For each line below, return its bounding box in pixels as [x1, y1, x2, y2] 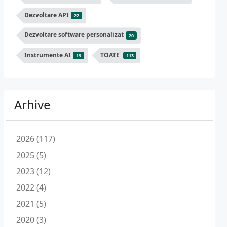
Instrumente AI [24, 50, 71, 59]
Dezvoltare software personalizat [24, 30, 124, 40]
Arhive [14, 96, 51, 113]
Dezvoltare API [24, 11, 69, 20]
